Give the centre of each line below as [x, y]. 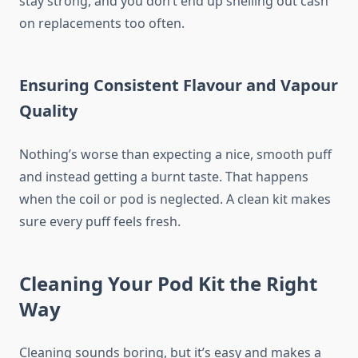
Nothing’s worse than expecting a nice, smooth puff [175, 155]
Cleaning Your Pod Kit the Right [168, 284]
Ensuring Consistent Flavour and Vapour [179, 86]
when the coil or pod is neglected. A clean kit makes [175, 199]
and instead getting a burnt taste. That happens [164, 177]
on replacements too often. [102, 24]
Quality [48, 111]
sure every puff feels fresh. [100, 222]
